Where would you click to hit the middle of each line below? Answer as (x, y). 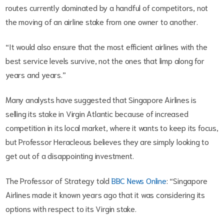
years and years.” (36, 74)
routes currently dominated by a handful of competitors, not (107, 7)
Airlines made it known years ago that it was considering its (105, 194)
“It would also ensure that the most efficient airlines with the (106, 46)
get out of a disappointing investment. (70, 155)
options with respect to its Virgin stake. (71, 208)
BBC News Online (139, 180)
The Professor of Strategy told (58, 180)
